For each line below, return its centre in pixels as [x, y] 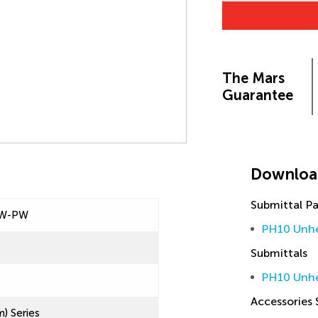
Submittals [279, 253]
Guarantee [257, 95]
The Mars [253, 78]
